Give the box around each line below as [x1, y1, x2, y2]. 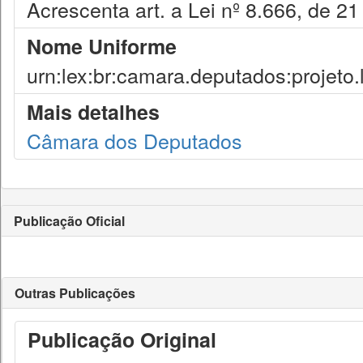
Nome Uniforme [27, 32, 177, 61]
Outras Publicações [15, 284, 135, 302]
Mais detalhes [27, 97, 160, 126]
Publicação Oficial [14, 211, 125, 230]
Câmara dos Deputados [27, 126, 242, 155]
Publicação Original [28, 325, 216, 354]
